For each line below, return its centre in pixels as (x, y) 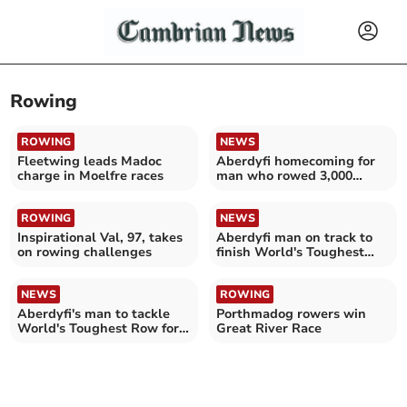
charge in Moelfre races (91, 175)
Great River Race (269, 328)
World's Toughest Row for (99, 328)
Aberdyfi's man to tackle (94, 313)
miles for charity (267, 190)
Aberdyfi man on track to (294, 237)
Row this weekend (273, 266)
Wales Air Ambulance (86, 342)
